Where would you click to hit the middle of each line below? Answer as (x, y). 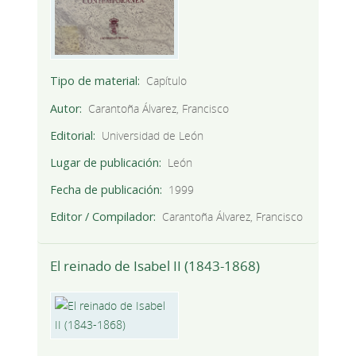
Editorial (71, 135)
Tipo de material (93, 81)
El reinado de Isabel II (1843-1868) (155, 266)
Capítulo (167, 81)
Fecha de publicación (104, 189)
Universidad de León (153, 135)
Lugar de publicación (104, 162)
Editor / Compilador (101, 216)
